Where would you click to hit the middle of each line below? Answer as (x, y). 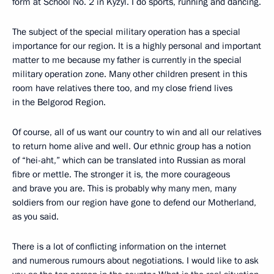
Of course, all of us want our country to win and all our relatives (137, 132)
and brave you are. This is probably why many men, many (124, 188)
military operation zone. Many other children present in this (130, 74)
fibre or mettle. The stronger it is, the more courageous (121, 174)
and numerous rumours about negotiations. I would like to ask (135, 260)
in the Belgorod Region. (59, 102)
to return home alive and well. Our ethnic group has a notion (131, 146)
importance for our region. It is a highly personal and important (137, 46)
